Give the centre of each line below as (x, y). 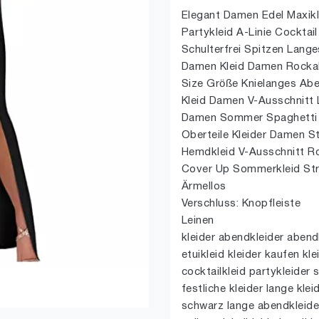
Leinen (198, 221)
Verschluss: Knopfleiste (241, 204)
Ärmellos (204, 187)
